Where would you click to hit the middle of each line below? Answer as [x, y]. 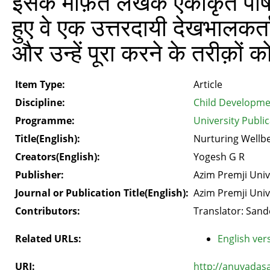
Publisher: [39, 174]
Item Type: [40, 84]
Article [208, 84]
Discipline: [40, 102]
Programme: [45, 120]
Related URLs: [48, 238]
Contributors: [48, 211]
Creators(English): [58, 156]
